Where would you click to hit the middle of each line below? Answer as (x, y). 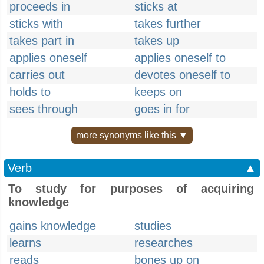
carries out (37, 75)
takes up (157, 41)
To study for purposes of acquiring (131, 189)
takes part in (42, 41)
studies (153, 226)
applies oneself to (180, 58)
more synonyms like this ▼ (132, 135)
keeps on (158, 92)
